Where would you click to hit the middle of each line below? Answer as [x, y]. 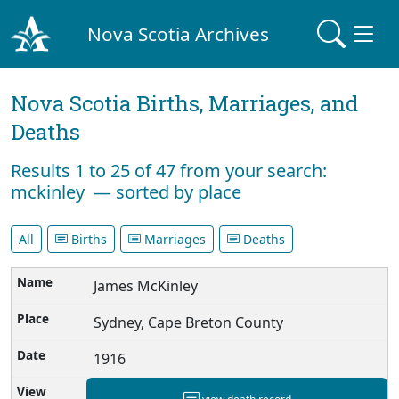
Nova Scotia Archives [179, 33]
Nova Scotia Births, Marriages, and [184, 103]
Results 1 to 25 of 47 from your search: [169, 171]
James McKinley [146, 285]
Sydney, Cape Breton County [189, 322]
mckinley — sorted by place [126, 192]
